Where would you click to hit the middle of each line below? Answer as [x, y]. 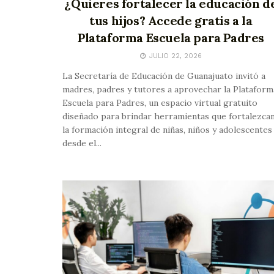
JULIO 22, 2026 [174, 56]
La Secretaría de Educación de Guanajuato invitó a [164, 76]
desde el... [82, 143]
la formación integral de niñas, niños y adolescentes [167, 129]
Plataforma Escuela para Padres [171, 37]
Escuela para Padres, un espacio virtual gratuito [160, 102]
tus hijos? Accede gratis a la [171, 20]
